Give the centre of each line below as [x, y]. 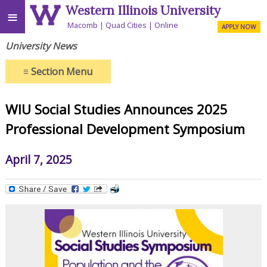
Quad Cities [126, 25]
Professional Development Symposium [125, 129]
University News [41, 46]
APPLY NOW [239, 27]
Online [167, 25]
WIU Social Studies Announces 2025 [116, 110]
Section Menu [61, 71]
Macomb [83, 25]
